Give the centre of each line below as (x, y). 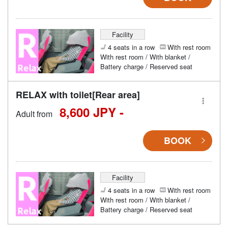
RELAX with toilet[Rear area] (78, 94)
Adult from (34, 113)
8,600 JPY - (92, 112)
